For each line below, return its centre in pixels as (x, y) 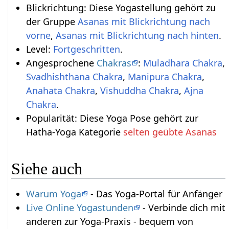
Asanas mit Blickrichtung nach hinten (137, 35)
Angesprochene (61, 63)
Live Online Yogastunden (79, 208)
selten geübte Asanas (170, 132)
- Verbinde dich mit (182, 208)
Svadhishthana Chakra (74, 76)
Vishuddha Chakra (139, 90)
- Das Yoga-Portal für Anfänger (155, 194)
